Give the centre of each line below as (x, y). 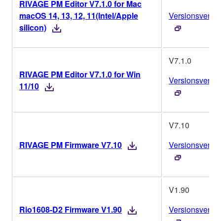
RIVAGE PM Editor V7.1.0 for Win (80, 74)
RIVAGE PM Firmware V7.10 (71, 145)
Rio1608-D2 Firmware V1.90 (71, 210)
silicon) (33, 28)
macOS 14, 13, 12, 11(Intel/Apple (79, 16)
